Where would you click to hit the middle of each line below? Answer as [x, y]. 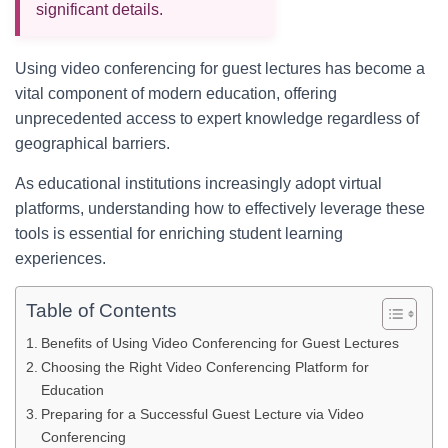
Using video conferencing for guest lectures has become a [220, 68]
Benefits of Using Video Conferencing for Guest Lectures [219, 343]
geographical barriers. [92, 143]
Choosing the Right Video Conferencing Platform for [204, 367]
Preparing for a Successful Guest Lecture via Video [202, 414]
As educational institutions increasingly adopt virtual [198, 183]
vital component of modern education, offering [176, 93]
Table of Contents [101, 311]
